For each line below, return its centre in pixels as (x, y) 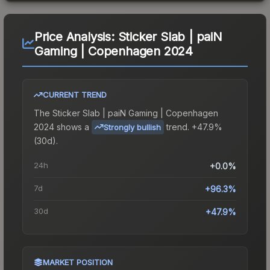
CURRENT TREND (75, 94)
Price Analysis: (76, 36)
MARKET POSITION (78, 262)
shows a (72, 127)
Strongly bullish (132, 127)
